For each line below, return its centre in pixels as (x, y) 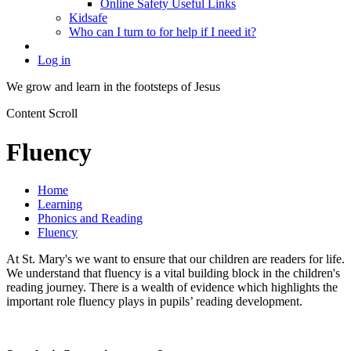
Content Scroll (42, 114)
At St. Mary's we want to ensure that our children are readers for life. (175, 259)
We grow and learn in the (70, 87)
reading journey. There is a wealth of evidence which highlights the (172, 288)
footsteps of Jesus (177, 87)
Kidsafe (88, 18)
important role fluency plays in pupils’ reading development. (154, 302)
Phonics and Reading (90, 219)
